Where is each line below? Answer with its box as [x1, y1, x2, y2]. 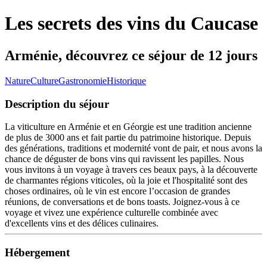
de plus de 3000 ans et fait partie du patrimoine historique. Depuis [5, 132, 251, 143]
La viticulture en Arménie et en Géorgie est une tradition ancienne [5, 122, 252, 132]
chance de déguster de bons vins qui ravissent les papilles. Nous [5, 154, 244, 164]
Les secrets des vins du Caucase [5, 13, 258, 35]
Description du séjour [5, 97, 109, 110]
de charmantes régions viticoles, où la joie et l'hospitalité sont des [5, 175, 247, 186]
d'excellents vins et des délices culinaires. [5, 218, 159, 229]
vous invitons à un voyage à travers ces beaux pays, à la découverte [5, 164, 257, 175]
